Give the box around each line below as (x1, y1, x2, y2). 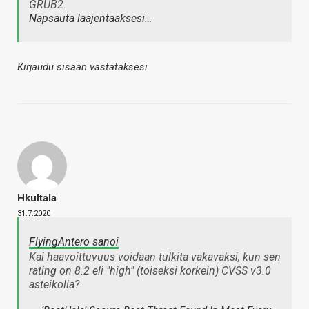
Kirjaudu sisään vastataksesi (17, 61, 148, 74)
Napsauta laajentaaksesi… (29, 12, 152, 26)
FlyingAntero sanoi (29, 235, 119, 249)
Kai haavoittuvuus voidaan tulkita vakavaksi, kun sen (29, 250, 281, 264)
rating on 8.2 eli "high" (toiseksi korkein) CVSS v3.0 (29, 264, 271, 278)
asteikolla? (29, 278, 79, 292)
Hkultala (17, 192, 57, 205)
